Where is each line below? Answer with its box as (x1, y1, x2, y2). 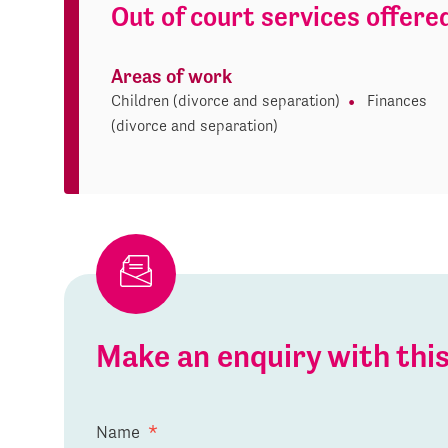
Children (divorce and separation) (111, 90, 341, 110)
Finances (367, 90, 428, 110)
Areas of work (111, 64, 233, 88)
